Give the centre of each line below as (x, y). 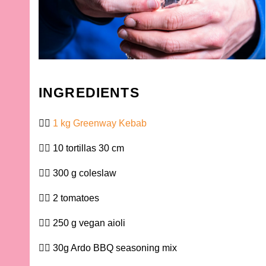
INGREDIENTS (89, 93)
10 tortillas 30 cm (88, 148)
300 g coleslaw (85, 173)
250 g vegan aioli (89, 223)
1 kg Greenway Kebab (100, 123)
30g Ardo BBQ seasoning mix (115, 248)
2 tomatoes (76, 198)
